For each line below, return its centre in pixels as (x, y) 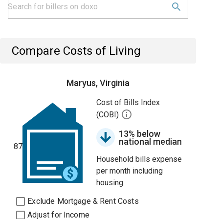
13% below (140, 134)
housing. (111, 183)
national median (151, 142)
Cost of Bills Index (128, 102)
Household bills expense (139, 159)
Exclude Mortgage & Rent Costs (83, 201)
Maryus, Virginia (98, 83)
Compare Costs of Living (77, 51)
